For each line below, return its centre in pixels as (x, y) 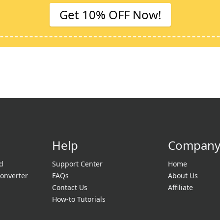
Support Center (77, 164)
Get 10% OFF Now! (110, 14)
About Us (183, 176)
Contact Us (69, 187)
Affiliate (181, 187)
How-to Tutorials (79, 199)
